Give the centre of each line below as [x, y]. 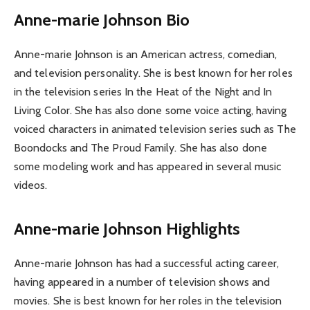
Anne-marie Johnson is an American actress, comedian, [146, 54]
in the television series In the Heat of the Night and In [143, 91]
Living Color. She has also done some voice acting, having [151, 110]
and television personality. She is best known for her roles [153, 73]
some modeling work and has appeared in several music [148, 166]
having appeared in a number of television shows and [142, 282]
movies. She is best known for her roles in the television [148, 301]
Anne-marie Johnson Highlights [127, 229]
